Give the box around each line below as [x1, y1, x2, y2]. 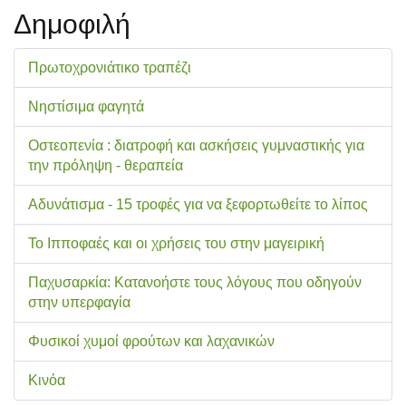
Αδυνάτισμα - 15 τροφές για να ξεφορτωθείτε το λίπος [28, 196, 368, 212]
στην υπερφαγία [28, 294, 130, 310]
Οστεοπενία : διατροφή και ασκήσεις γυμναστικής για [28, 137, 364, 153]
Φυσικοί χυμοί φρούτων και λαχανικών [28, 333, 275, 349]
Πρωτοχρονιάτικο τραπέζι [28, 59, 191, 75]
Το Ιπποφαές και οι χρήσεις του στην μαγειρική [28, 235, 324, 251]
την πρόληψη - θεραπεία [28, 157, 183, 173]
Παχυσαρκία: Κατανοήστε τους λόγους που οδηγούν [28, 274, 362, 290]
